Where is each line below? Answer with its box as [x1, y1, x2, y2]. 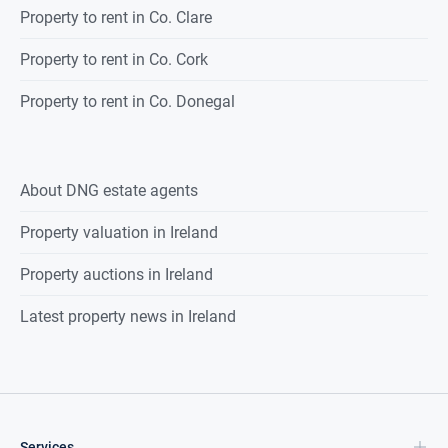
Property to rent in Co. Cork [20, 50, 208, 70]
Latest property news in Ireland [20, 307, 236, 327]
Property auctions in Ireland [20, 265, 213, 285]
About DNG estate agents [20, 181, 198, 201]
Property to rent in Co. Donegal [20, 92, 235, 112]
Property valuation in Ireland [20, 223, 218, 243]
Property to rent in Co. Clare [20, 8, 212, 28]
